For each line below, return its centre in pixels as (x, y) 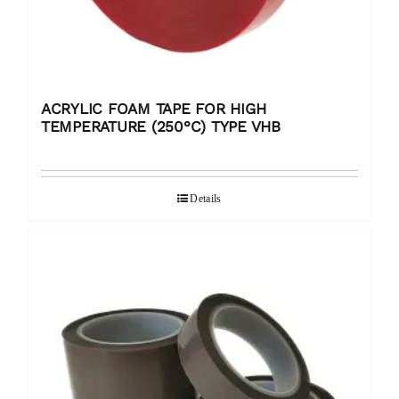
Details (206, 199)
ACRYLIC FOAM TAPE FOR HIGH (154, 109)
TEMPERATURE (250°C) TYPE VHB (161, 127)
